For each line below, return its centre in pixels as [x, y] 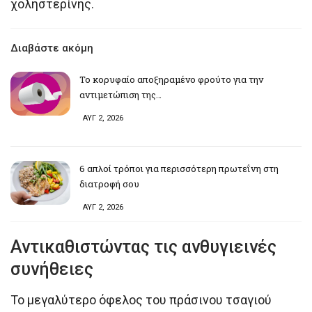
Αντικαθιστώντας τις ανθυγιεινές [143, 247]
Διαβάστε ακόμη [52, 48]
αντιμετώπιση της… [120, 94]
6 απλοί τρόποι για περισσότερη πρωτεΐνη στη [179, 168]
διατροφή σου [109, 184]
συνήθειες [52, 269]
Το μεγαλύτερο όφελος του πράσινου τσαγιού [141, 299]
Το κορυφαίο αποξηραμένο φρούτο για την [171, 79]
